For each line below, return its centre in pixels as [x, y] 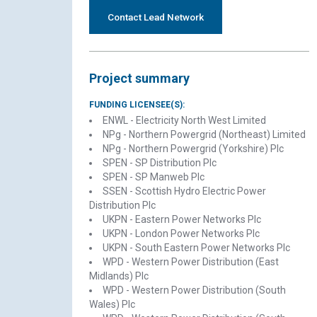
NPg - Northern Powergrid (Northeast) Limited [204, 134]
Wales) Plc [112, 304]
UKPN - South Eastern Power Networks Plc [196, 248]
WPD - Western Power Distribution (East [191, 262]
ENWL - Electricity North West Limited [184, 120]
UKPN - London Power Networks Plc [181, 234]
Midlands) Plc [119, 276]
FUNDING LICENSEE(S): [137, 105]
